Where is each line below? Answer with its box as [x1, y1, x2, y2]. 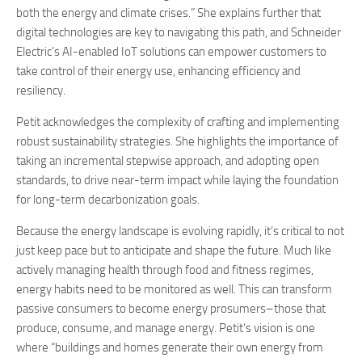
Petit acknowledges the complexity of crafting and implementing [16, 115, 339, 129]
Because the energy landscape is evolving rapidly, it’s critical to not [16, 224, 344, 238]
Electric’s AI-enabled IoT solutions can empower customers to [16, 44, 326, 59]
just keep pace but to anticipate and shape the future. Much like [16, 243, 331, 258]
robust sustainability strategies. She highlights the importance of [16, 134, 339, 149]
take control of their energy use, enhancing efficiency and [16, 64, 301, 78]
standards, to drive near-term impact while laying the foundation [16, 173, 339, 187]
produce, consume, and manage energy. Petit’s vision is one [16, 321, 315, 335]
